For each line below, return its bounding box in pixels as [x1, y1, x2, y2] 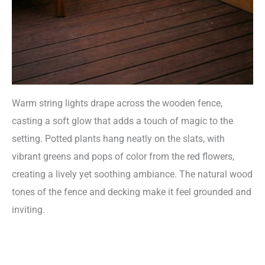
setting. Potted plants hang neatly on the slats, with [12, 132, 225, 144]
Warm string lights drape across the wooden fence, [12, 97, 222, 109]
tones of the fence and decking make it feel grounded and [12, 186, 251, 198]
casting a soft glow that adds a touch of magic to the [12, 115, 233, 127]
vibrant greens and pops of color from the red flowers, [12, 150, 234, 162]
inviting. [12, 203, 45, 215]
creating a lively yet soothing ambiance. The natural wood [12, 168, 253, 180]
